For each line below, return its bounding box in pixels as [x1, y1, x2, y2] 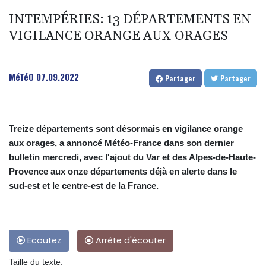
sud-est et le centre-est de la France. [9, 180, 159, 191]
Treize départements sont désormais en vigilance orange [9, 123, 243, 134]
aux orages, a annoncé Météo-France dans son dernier [9, 137, 234, 148]
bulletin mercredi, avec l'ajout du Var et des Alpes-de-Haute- [9, 151, 256, 162]
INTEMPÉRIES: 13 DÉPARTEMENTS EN [9, 11, 251, 28]
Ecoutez [25, 234, 61, 246]
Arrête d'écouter [93, 234, 166, 246]
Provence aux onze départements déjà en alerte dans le [9, 166, 237, 176]
